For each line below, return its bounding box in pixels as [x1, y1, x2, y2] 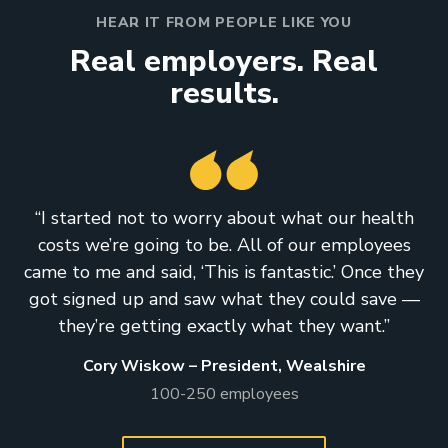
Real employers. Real [70, 40, 378, 82]
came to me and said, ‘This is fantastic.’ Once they [24, 259, 424, 284]
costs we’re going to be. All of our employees [37, 232, 411, 257]
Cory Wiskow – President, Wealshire [82, 354, 366, 377]
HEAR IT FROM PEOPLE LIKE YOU [96, 12, 352, 32]
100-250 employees [149, 382, 299, 405]
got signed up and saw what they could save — [28, 286, 420, 311]
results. [169, 72, 279, 114]
